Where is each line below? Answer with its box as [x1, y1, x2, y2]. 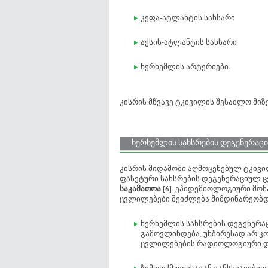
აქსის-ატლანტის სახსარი [141, 39, 237, 47]
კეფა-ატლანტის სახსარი [141, 14, 235, 22]
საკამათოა [120, 185, 163, 193]
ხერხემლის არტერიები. [141, 63, 230, 71]
